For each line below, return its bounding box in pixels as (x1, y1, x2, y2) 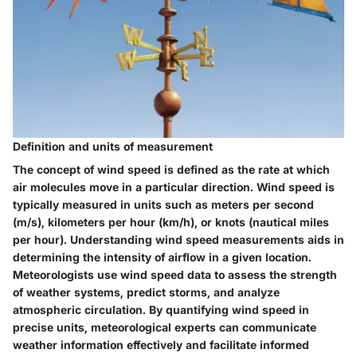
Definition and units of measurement (13, 139, 213, 154)
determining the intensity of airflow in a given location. (13, 250, 312, 265)
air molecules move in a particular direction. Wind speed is (13, 180, 335, 194)
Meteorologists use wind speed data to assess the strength (13, 268, 337, 282)
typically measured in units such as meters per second (13, 198, 314, 212)
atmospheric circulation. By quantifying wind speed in (13, 303, 309, 317)
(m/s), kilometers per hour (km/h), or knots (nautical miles (13, 215, 329, 229)
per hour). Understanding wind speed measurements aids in (13, 233, 344, 247)
